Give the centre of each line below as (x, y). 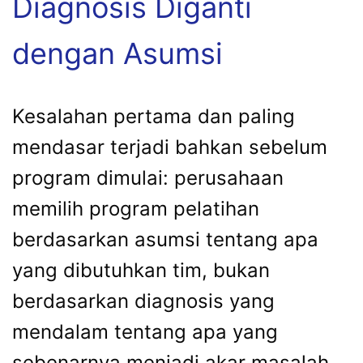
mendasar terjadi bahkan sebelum (170, 147)
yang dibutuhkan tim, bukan (141, 270)
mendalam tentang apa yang (145, 331)
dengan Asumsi (117, 53)
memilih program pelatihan (136, 208)
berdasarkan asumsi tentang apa (165, 239)
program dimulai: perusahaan (148, 177)
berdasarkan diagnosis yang (143, 301)
